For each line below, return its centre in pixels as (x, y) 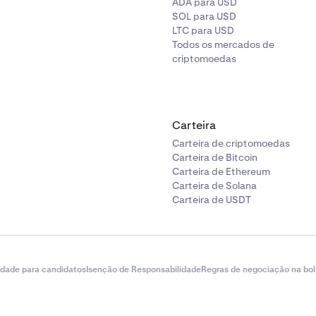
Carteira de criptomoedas (231, 143)
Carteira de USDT (212, 200)
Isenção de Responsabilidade (144, 269)
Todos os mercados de (223, 44)
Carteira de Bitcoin (215, 157)
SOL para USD (204, 16)
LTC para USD (203, 30)
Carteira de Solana (214, 186)
